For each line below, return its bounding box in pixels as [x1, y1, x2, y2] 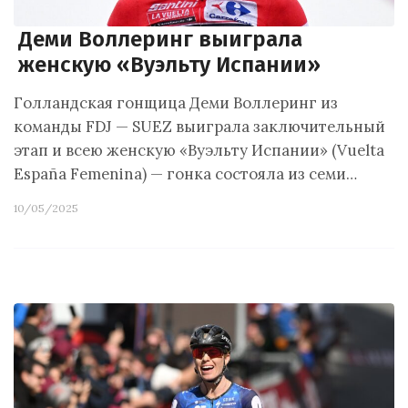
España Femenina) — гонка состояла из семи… [14, 164, 357, 184]
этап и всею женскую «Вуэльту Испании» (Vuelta [14, 140, 384, 160]
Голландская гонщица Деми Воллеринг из [14, 93, 338, 113]
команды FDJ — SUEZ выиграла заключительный [14, 117, 385, 137]
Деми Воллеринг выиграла [18, 26, 302, 52]
